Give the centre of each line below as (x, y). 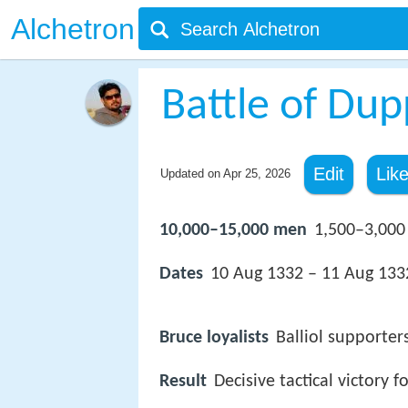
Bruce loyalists (214, 338)
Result (183, 382)
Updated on (191, 173)
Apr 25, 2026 (256, 173)
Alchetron (73, 29)
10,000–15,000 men (233, 230)
